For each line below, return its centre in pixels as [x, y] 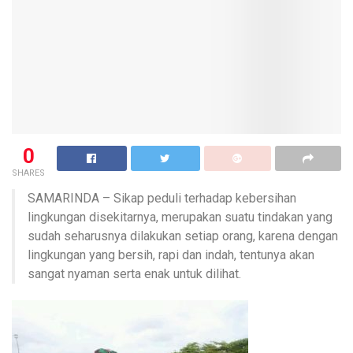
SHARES [28, 173]
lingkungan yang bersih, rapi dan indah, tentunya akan [171, 255]
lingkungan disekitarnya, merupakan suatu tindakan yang [180, 217]
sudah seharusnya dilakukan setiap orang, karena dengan [183, 236]
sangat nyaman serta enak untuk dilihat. [134, 274]
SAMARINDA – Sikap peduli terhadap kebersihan [162, 199]
